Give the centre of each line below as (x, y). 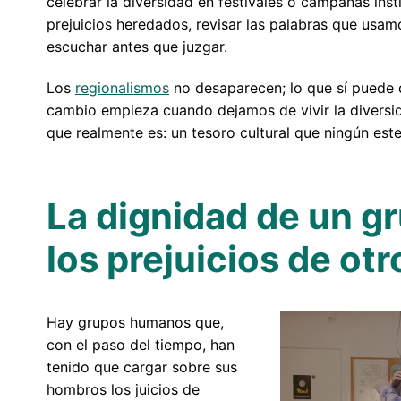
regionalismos (122, 87)
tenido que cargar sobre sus (141, 367)
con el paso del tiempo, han (140, 344)
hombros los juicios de (123, 389)
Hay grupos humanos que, (135, 322)
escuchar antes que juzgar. (137, 46)
